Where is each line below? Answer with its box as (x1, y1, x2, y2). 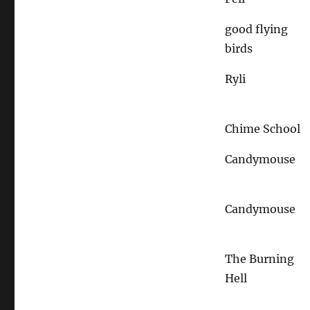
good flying (225, 21, 289, 36)
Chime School (225, 121, 301, 136)
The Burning (225, 251, 295, 266)
